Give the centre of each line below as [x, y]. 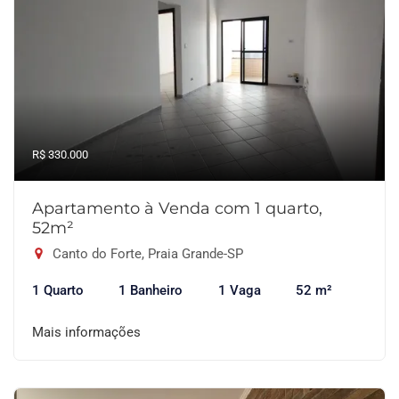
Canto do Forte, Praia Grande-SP [146, 254]
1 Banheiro [151, 290]
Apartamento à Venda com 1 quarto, [177, 208]
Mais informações [86, 332]
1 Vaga [239, 290]
